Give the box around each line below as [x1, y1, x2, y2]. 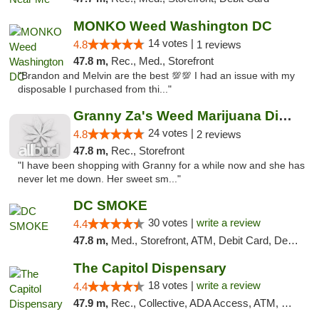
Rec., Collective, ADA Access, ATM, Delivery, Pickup [110, 297, 281, 309]
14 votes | [147, 37, 197, 49]
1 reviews [196, 38, 241, 51]
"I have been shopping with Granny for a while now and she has [18, 160, 305, 171]
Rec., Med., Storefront [110, 55, 214, 67]
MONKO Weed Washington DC [73, 19, 272, 33]
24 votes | [147, 127, 197, 139]
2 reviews [196, 128, 241, 140]
